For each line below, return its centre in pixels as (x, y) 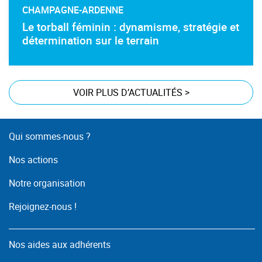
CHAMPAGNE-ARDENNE (73, 10)
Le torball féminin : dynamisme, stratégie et (131, 27)
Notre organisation (47, 183)
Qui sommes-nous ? (50, 136)
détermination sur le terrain (91, 40)
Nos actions (33, 159)
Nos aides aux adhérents (60, 244)
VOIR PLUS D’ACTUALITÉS (129, 92)
